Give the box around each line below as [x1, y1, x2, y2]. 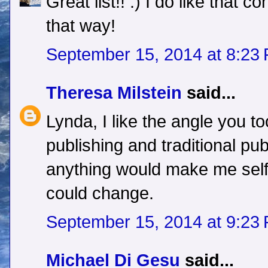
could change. [46, 184, 154, 203]
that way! [46, 16, 115, 36]
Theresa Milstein [46, 83, 182, 103]
